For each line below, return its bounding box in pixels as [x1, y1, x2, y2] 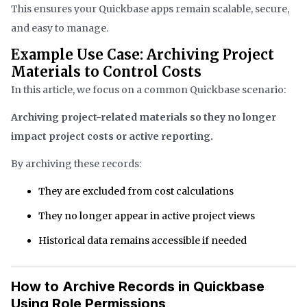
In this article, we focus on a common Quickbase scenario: [11, 83, 286, 96]
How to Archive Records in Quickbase [11, 278, 265, 295]
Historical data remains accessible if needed [38, 234, 247, 247]
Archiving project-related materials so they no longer [11, 110, 276, 123]
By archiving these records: [11, 157, 141, 170]
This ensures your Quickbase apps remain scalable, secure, [11, 2, 289, 15]
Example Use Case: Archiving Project [11, 45, 274, 63]
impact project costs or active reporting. [11, 130, 213, 143]
